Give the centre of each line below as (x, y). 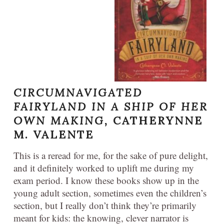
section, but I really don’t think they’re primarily (105, 205)
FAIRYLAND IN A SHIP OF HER (111, 107)
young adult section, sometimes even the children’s (110, 193)
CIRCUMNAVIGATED (78, 93)
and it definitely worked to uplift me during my (104, 168)
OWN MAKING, (61, 121)
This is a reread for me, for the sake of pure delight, (111, 155)
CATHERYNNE (158, 121)
